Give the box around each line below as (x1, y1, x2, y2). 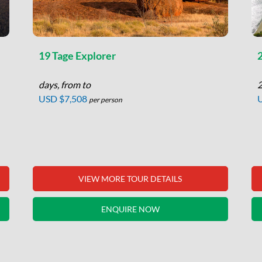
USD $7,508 (38, 93, 87, 104)
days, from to (38, 79, 91, 90)
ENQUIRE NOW (101, 204, 160, 214)
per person (88, 95, 122, 104)
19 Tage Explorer (38, 49, 116, 62)
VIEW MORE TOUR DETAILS (78, 174, 182, 184)
